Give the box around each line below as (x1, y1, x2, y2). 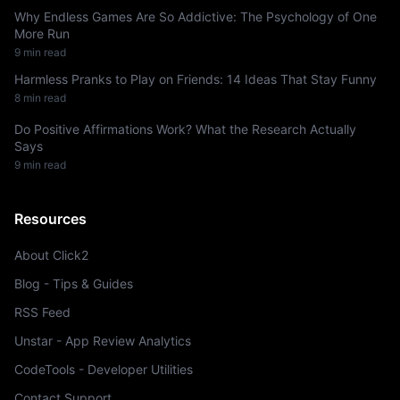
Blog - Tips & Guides (14, 276, 133, 291)
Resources (14, 210, 87, 228)
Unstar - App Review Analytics (14, 333, 191, 348)
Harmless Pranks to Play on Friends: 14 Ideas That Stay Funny (14, 71, 377, 87)
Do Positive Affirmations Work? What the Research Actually (14, 121, 356, 137)
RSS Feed (14, 304, 71, 320)
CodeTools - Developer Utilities (14, 362, 193, 377)
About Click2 (14, 247, 88, 262)
